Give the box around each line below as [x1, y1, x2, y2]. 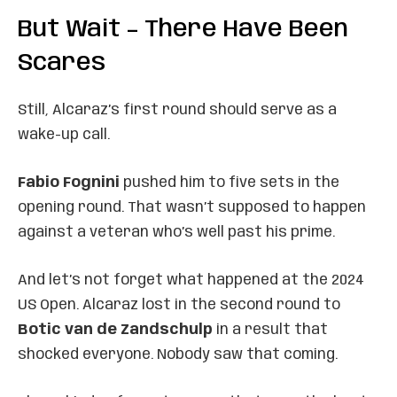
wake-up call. [18, 127, 110, 143]
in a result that [213, 322, 328, 338]
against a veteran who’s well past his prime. [18, 224, 335, 240]
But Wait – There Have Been [18, 17, 348, 42]
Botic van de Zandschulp [18, 322, 213, 338]
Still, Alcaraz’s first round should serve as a [18, 102, 337, 118]
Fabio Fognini [18, 175, 120, 191]
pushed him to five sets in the [120, 175, 339, 191]
